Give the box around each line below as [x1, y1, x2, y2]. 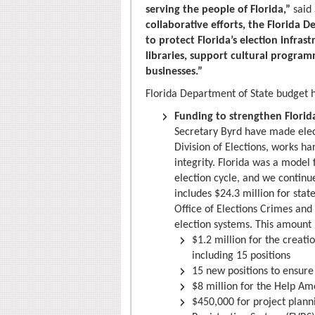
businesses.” [146, 66, 202, 78]
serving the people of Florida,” [146, 4, 290, 16]
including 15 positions [192, 250, 290, 262]
